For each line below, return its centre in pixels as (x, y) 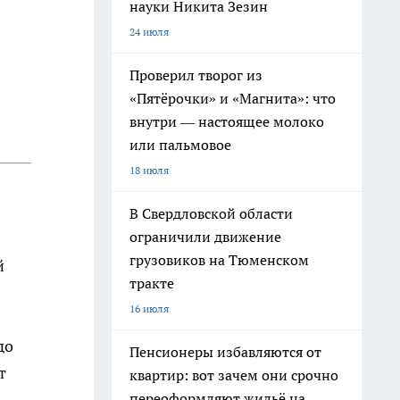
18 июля (149, 170)
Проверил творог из (196, 75)
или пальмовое (180, 145)
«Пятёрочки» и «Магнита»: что (233, 98)
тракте (152, 283)
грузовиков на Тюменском (219, 260)
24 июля (149, 32)
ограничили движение (205, 237)
